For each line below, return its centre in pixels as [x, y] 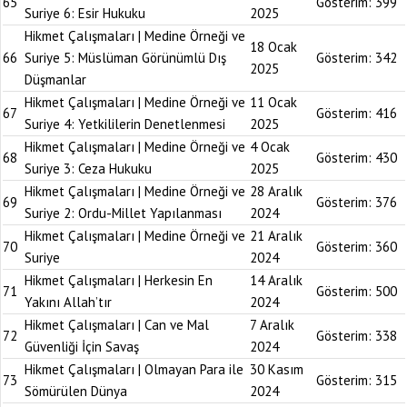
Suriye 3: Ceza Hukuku [88, 169]
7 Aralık [272, 325]
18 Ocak [273, 47]
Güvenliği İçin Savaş [82, 347]
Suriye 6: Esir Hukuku [85, 13]
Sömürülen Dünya [76, 391]
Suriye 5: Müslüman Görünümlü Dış [125, 58]
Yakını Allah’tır [68, 302]
